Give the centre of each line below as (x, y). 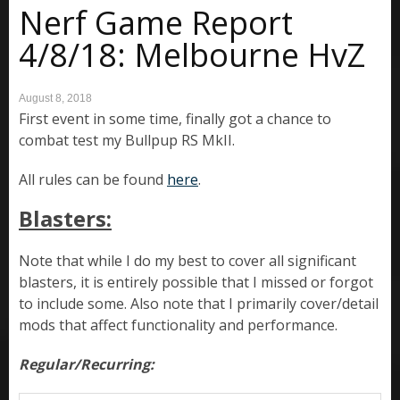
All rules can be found (93, 180)
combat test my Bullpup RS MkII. (127, 141)
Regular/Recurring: (87, 365)
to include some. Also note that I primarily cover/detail (199, 304)
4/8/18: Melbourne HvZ (192, 55)
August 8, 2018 (55, 99)
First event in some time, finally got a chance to (175, 119)
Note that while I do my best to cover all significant (187, 261)
